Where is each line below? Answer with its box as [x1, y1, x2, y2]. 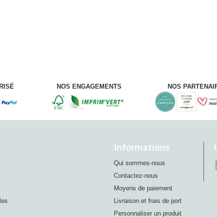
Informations [114, 141, 170, 153]
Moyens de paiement [114, 185, 172, 192]
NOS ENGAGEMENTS [57, 83, 122, 90]
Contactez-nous [114, 172, 158, 179]
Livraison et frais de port [114, 197, 182, 204]
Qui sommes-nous [114, 159, 165, 167]
